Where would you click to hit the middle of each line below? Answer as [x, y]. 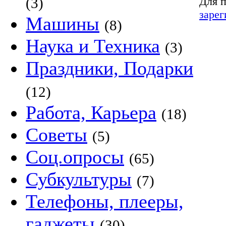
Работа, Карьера [91, 112]
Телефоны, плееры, [105, 201]
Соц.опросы [75, 157]
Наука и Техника [93, 46]
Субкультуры [79, 179]
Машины [63, 24]
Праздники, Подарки [109, 68]
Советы [56, 135]
